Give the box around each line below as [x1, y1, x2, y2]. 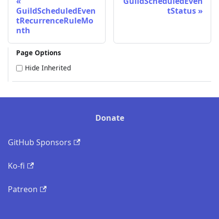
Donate [95, 112, 124, 124]
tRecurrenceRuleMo [16, 15, 93, 26]
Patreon [8, 184, 38, 195]
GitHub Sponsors [8, 137, 71, 148]
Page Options [16, 48, 61, 58]
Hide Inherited [25, 63, 71, 73]
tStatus [167, 5, 196, 17]
